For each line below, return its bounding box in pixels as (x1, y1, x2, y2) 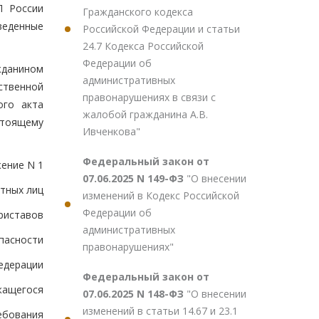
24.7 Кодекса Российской (83, 39, 204, 53)
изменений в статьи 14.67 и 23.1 (83, 304, 238, 318)
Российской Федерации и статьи (83, 22, 240, 36)
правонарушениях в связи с (83, 90, 216, 104)
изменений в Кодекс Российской (83, 189, 239, 202)
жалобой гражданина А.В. (83, 108, 208, 121)
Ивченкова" (83, 125, 140, 138)
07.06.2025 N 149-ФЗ (83, 172, 187, 185)
